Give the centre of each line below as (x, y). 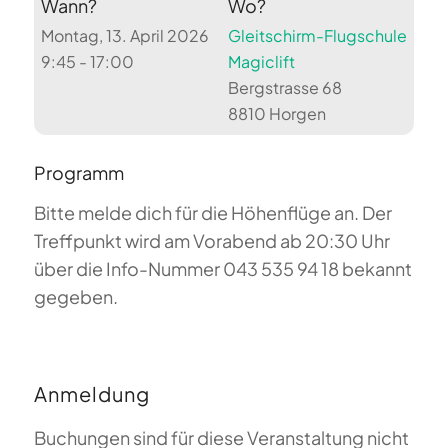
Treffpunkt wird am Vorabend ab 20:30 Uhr (211, 241)
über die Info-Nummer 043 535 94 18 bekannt (222, 269)
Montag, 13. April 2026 (125, 36)
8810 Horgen (276, 114)
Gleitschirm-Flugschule (317, 36)
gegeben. (75, 297)
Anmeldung (91, 394)
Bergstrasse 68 (284, 88)
